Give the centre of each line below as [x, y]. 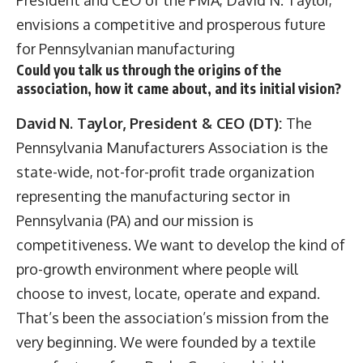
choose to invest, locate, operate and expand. [168, 293]
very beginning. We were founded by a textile [166, 342]
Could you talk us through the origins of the [149, 69]
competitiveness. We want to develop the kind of [181, 244]
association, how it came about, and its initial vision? [179, 88]
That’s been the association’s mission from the [173, 317]
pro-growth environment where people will [157, 269]
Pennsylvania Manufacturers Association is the [172, 147]
